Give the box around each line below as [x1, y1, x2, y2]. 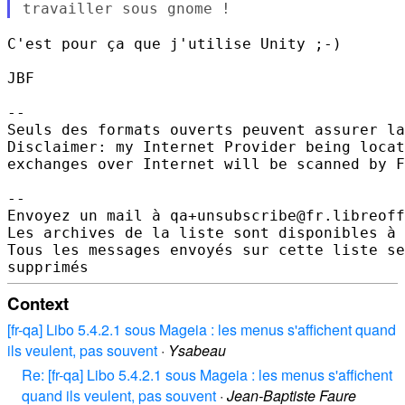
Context [7, 290, 69, 316]
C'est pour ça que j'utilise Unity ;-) [7, 34, 342, 52]
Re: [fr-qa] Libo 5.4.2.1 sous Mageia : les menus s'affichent [22, 364, 392, 386]
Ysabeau [168, 340, 226, 362]
